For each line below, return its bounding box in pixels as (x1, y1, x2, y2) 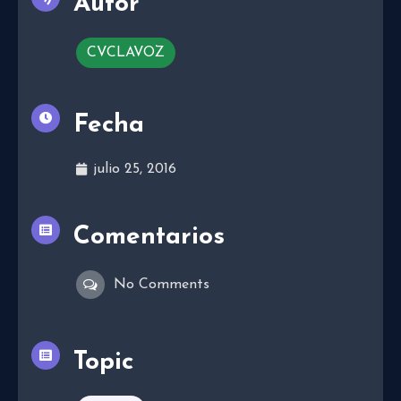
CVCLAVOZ (87, 45, 165, 60)
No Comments (114, 277, 209, 292)
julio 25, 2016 (93, 161, 176, 176)
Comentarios (73, 224, 225, 250)
